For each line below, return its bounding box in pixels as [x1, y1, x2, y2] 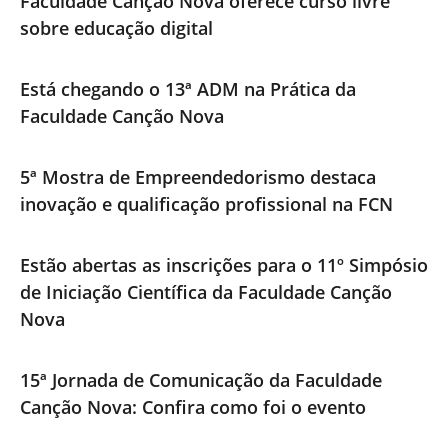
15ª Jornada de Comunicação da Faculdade [20, 368, 382, 393]
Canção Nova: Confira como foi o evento [20, 395, 366, 420]
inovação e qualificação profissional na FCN [20, 192, 393, 217]
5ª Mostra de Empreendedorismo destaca [20, 165, 376, 190]
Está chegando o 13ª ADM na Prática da [20, 77, 356, 102]
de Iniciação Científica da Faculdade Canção [20, 280, 392, 305]
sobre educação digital [20, 16, 213, 41]
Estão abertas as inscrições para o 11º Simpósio [20, 253, 428, 278]
